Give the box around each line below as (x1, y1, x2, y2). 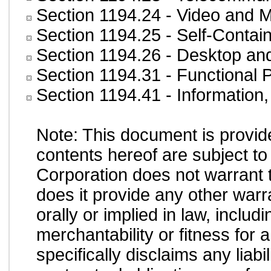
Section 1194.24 (36, 5, 161, 25)
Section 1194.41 (36, 85, 161, 105)
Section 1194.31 (36, 65, 161, 85)
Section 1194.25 (36, 25, 161, 45)
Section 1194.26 (36, 45, 161, 65)
